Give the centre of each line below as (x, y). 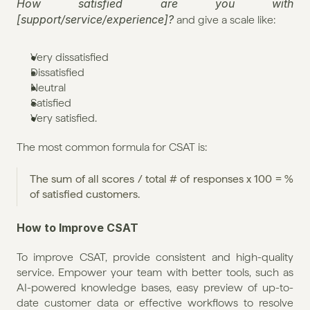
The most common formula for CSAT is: (112, 147)
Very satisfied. (64, 118)
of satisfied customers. (85, 194)
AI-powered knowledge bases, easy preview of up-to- (155, 287)
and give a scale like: (225, 19)
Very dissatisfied (70, 57)
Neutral (48, 87)
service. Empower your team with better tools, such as (155, 272)
